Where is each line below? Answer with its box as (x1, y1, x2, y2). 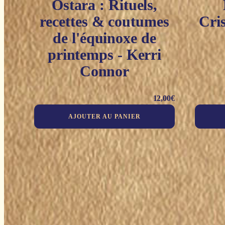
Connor (79, 63, 130, 80)
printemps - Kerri (47, 46, 162, 63)
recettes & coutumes (40, 13, 169, 30)
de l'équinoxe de (53, 30, 156, 47)
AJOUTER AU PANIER (68, 113, 141, 121)
